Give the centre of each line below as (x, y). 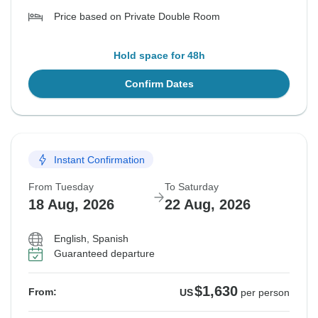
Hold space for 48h (159, 56)
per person (265, 293)
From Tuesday (61, 187)
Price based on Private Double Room (137, 17)
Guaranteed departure (104, 254)
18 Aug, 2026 (71, 205)
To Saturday (192, 187)
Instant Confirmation (99, 159)
